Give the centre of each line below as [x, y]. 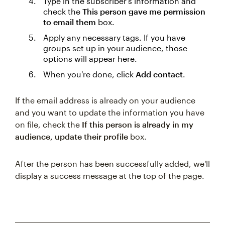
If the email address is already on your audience [105, 100]
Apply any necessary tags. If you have [114, 37]
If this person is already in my [138, 124]
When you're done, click [89, 74]
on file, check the [48, 124]
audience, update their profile [72, 136]
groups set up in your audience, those [115, 48]
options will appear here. [90, 59]
